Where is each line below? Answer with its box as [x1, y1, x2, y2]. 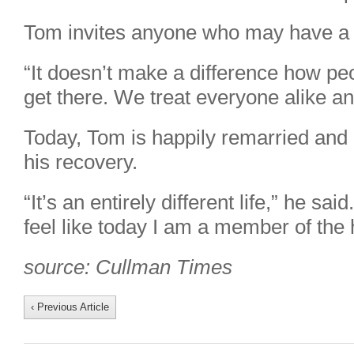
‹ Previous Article [31, 301, 109, 313]
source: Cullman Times [24, 256, 232, 278]
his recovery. [24, 151, 137, 173]
